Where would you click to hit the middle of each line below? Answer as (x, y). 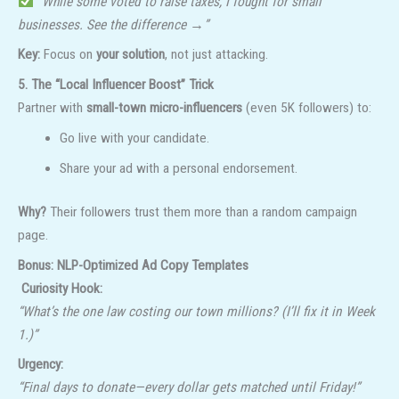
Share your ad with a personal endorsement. (178, 168)
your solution (130, 55)
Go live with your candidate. (134, 138)
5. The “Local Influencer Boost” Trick (116, 85)
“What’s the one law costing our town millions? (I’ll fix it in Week (196, 311)
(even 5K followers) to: (307, 108)
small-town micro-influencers (164, 108)
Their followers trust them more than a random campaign (202, 212)
